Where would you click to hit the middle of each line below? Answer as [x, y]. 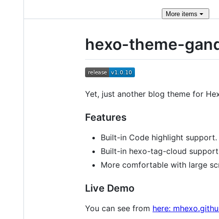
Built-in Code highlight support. [159, 137]
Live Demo [110, 188]
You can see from [119, 208]
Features [106, 117]
